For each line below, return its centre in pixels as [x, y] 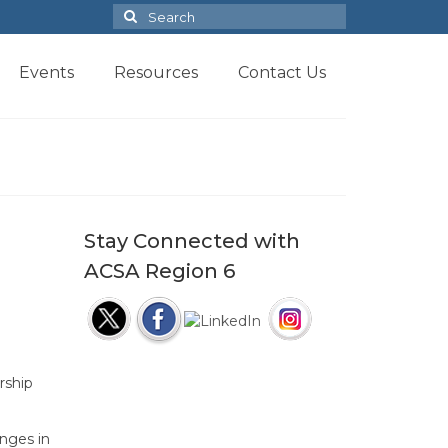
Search [139, 13]
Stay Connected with [191, 240]
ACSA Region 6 [159, 270]
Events [46, 72]
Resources [155, 72]
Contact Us [281, 72]
